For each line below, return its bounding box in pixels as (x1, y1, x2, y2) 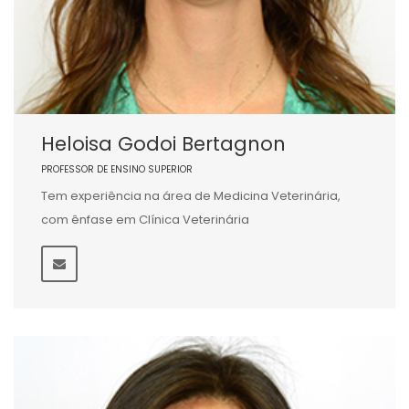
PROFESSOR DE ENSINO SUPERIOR (41, 162, 193, 176)
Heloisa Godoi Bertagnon (41, 130, 286, 157)
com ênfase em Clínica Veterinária (41, 210, 249, 228)
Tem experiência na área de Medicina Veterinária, (41, 186, 341, 204)
